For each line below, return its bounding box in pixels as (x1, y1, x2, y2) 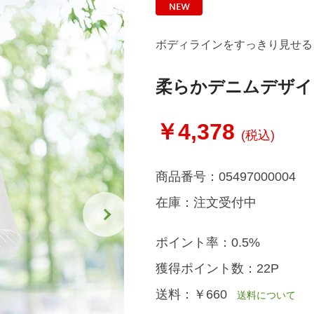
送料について (226, 289, 296, 301)
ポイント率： (155, 235, 231, 250)
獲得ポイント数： (155, 261, 257, 275)
